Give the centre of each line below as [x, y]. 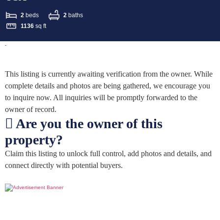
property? [34, 140]
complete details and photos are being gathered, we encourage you [108, 86]
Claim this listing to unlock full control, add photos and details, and [108, 154]
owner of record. [31, 110]
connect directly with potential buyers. [64, 165]
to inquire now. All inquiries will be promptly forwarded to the [101, 98]
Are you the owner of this [88, 124]
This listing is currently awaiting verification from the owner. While [109, 74]
